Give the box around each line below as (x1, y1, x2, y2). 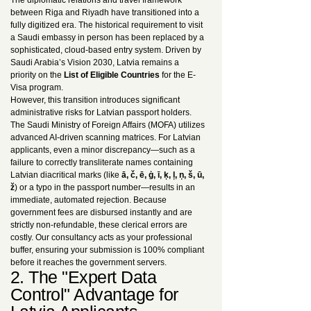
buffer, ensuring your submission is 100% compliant (10, 245, 204, 255)
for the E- (160, 70, 196, 80)
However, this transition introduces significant (10, 95, 180, 105)
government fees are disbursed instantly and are (10, 208, 192, 217)
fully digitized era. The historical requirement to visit (10, 20, 203, 30)
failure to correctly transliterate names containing (10, 158, 193, 167)
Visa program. (10, 83, 63, 92)
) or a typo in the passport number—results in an (15, 183, 195, 192)
